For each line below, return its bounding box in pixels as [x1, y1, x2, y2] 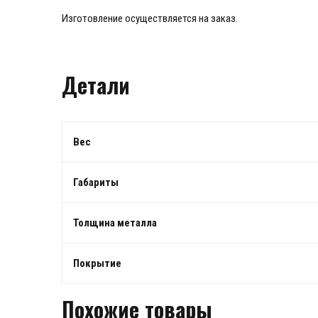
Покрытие [73, 256, 121, 270]
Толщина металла [73, 216, 157, 229]
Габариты [73, 175, 119, 189]
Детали [62, 68, 130, 101]
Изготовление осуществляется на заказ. [62, 11, 238, 25]
